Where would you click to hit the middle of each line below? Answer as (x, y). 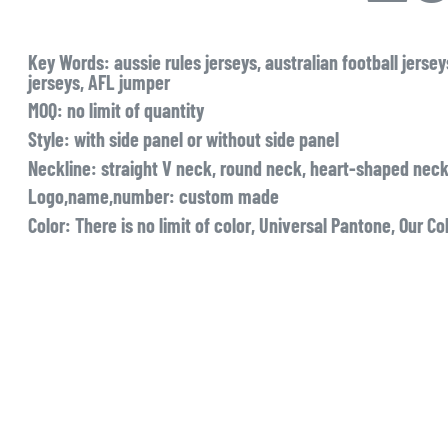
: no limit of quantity (130, 110)
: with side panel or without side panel (201, 139)
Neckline (59, 167)
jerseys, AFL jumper (98, 81)
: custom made (223, 196)
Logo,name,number (98, 196)
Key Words (65, 61)
